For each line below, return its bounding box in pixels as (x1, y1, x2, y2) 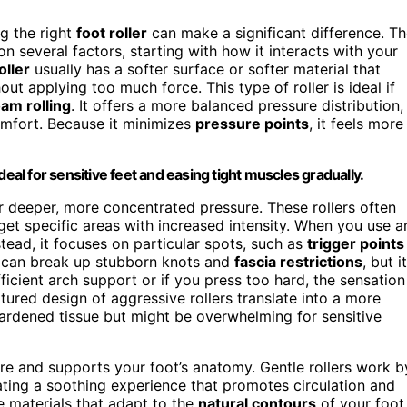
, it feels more (309, 114, 403, 133)
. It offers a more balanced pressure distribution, (71, 95, 403, 114)
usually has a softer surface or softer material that (30, 59, 381, 78)
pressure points (195, 114, 309, 133)
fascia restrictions (234, 252, 362, 271)
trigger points (307, 233, 404, 253)
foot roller (76, 23, 147, 42)
